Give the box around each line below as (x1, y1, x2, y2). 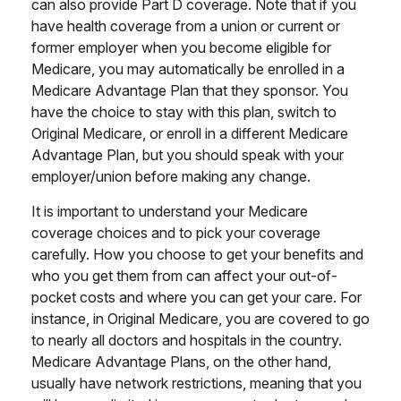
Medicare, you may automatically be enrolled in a (31, 60, 345, 78)
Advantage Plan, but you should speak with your (31, 146, 344, 164)
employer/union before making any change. (31, 167, 311, 185)
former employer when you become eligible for (31, 38, 331, 56)
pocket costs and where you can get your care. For (31, 288, 362, 306)
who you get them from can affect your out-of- (31, 267, 337, 285)
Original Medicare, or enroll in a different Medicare (31, 124, 348, 142)
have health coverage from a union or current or (31, 17, 340, 35)
